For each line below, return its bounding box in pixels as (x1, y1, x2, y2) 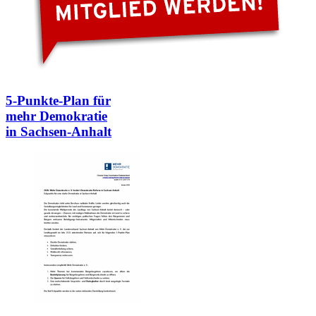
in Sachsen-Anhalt (6, 124, 111, 140)
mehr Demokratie (6, 109, 107, 124)
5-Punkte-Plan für (6, 93, 111, 109)
